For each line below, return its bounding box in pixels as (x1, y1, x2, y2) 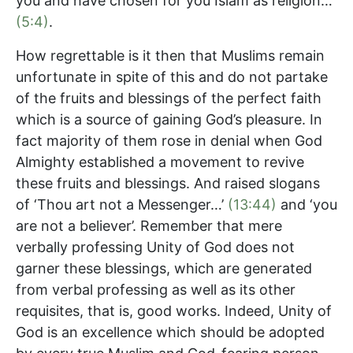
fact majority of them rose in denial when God (16, 132, 322, 149)
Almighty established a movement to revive (16, 153, 304, 170)
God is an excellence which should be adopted (16, 323, 325, 340)
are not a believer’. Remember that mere (16, 217, 282, 234)
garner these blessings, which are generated (16, 259, 312, 277)
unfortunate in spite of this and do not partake (16, 68, 328, 85)
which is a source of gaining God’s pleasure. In (16, 110, 322, 128)
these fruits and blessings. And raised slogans (16, 174, 320, 191)
